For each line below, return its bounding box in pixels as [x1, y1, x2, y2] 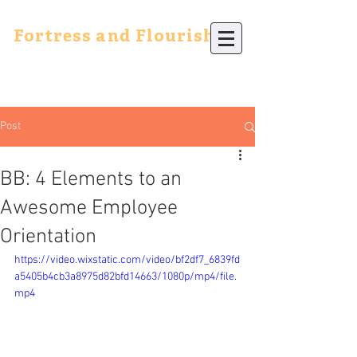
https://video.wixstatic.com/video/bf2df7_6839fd [14, 253, 240, 267]
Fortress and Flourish [14, 29, 216, 45]
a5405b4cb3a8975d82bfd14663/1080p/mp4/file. [14, 270, 237, 284]
